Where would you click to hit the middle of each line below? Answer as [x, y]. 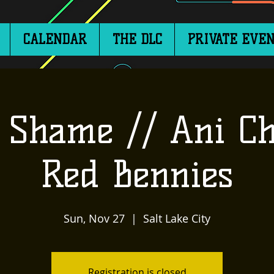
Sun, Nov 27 [94, 218]
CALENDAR [55, 39]
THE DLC [137, 39]
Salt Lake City [177, 218]
